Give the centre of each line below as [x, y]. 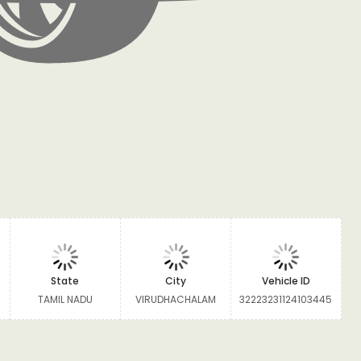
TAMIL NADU [65, 299]
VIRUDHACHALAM [176, 299]
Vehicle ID [286, 281]
